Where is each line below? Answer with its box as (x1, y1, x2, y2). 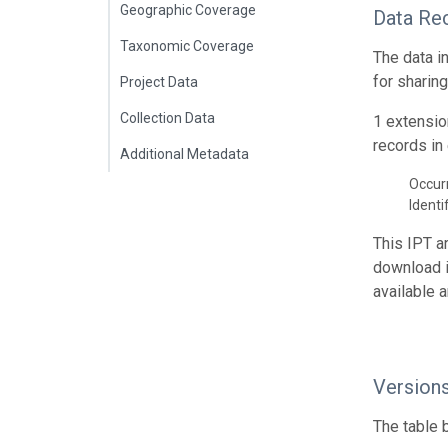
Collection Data (120, 109, 215, 126)
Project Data (120, 73, 198, 90)
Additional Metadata (120, 145, 249, 162)
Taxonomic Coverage (120, 37, 254, 54)
